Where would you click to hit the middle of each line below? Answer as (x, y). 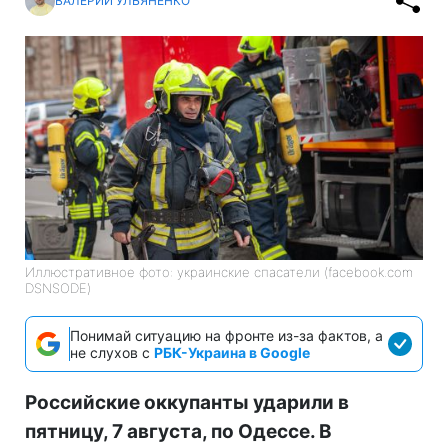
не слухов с (112, 352)
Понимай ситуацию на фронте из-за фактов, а (226, 335)
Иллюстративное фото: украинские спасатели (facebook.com (219, 271)
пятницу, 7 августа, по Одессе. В (178, 431)
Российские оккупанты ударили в (187, 402)
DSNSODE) (58, 287)
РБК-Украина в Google (232, 352)
